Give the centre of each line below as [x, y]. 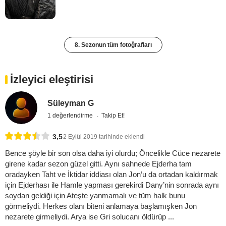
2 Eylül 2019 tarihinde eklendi [104, 136]
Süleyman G [71, 103]
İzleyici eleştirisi [52, 80]
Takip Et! [113, 116]
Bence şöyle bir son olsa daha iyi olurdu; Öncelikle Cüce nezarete [113, 153]
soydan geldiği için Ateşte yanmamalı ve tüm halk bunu [95, 195]
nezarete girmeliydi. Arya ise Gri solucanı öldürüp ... [90, 216]
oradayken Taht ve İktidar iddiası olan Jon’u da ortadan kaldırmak [111, 174]
